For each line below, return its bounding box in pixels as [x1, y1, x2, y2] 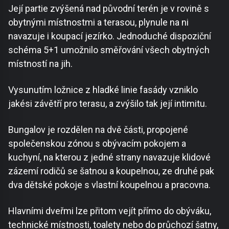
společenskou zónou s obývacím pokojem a [8, 138, 186, 149]
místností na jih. [8, 58, 73, 70]
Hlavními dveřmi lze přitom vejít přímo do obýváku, [8, 205, 211, 217]
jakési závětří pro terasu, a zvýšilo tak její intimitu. [8, 98, 207, 109]
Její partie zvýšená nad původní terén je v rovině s [8, 3, 209, 14]
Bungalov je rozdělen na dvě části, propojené [8, 124, 188, 135]
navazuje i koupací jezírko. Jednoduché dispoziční [8, 31, 211, 42]
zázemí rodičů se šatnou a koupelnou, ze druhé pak [8, 166, 214, 177]
